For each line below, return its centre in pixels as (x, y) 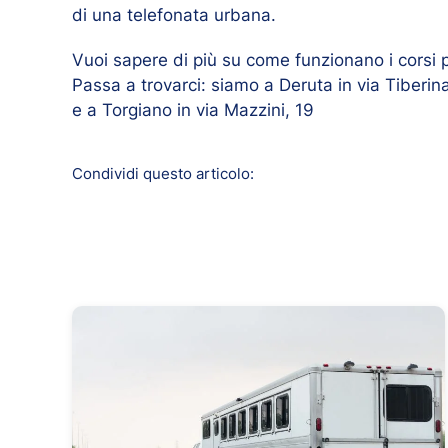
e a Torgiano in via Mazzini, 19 (193, 109)
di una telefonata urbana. (174, 14)
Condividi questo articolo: (163, 173)
